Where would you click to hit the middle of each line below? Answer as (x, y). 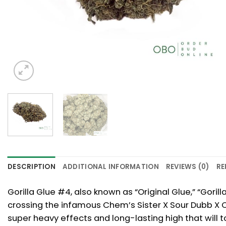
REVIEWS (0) (187, 166)
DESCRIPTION (32, 166)
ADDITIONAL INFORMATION (110, 166)
